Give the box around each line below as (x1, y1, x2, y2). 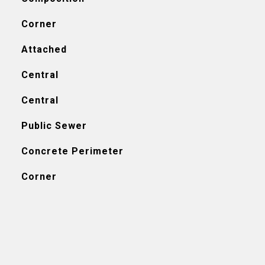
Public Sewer (21, 120, 87, 131)
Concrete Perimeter (21, 146, 124, 157)
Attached (21, 44, 67, 55)
